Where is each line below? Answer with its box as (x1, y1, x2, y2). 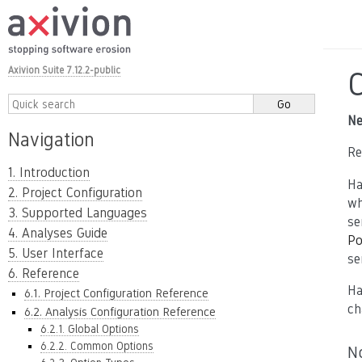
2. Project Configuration (8, 185, 142, 200)
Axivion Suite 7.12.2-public (8, 65, 120, 76)
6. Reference (8, 266, 79, 281)
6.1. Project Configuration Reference (24, 286, 208, 300)
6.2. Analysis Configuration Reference (24, 305, 216, 318)
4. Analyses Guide (8, 225, 107, 241)
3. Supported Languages (8, 205, 147, 221)
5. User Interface (8, 246, 103, 261)
